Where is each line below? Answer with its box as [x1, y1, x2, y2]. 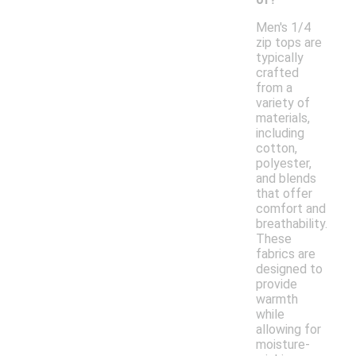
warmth [256, 292, 298, 308]
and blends [256, 171, 316, 187]
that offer [256, 186, 312, 202]
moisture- [256, 337, 310, 353]
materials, [256, 110, 310, 126]
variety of [256, 95, 310, 111]
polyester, [256, 156, 311, 172]
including [256, 126, 304, 141]
